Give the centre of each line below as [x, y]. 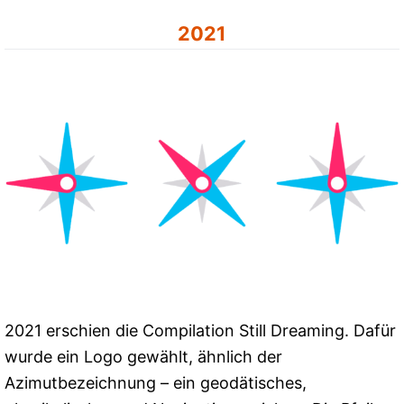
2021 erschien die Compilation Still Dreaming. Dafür [200, 331]
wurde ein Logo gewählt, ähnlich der [143, 357]
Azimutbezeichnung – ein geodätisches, [156, 383]
